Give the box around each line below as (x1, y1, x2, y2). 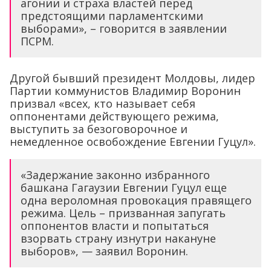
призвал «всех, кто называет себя (10, 96, 195, 111)
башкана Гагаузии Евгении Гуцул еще (21, 180, 227, 195)
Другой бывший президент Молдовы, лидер (10, 70, 255, 85)
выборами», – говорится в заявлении (21, 21, 227, 36)
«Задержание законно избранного (21, 167, 210, 182)
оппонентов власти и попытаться (21, 218, 209, 233)
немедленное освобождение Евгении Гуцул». (10, 134, 256, 149)
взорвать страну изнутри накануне (21, 230, 216, 246)
